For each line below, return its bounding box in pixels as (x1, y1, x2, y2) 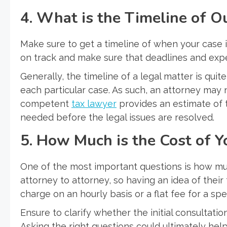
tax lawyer (71, 98, 117, 109)
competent (20, 98, 71, 109)
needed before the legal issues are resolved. (20, 111, 214, 123)
